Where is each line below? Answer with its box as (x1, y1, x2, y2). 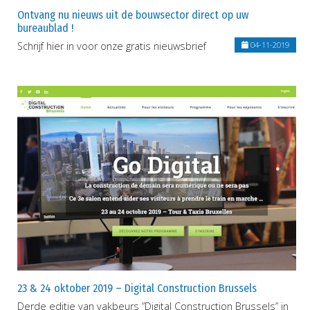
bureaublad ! (17, 21, 73, 35)
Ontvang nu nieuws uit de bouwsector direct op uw (17, 8, 248, 22)
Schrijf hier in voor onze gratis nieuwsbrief (17, 39, 206, 53)
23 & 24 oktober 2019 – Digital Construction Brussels (17, 281, 257, 295)
